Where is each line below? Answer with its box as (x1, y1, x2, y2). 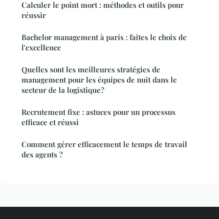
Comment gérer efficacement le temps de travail (22, 139, 187, 149)
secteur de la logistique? (22, 85, 104, 95)
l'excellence (22, 42, 61, 52)
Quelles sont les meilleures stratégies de (22, 64, 160, 74)
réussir (22, 10, 46, 20)
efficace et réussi (22, 117, 79, 127)
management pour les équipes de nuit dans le (22, 74, 177, 85)
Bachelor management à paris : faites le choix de (22, 32, 187, 42)
